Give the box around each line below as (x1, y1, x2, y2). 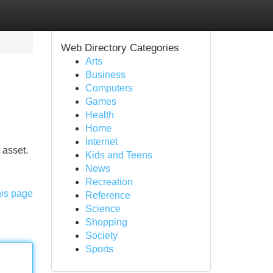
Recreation (85, 177, 133, 187)
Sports (85, 244, 113, 254)
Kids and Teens (85, 150, 152, 160)
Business (85, 69, 126, 80)
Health (85, 110, 114, 120)
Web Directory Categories (60, 41, 179, 54)
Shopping (85, 217, 127, 227)
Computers (85, 83, 133, 93)
